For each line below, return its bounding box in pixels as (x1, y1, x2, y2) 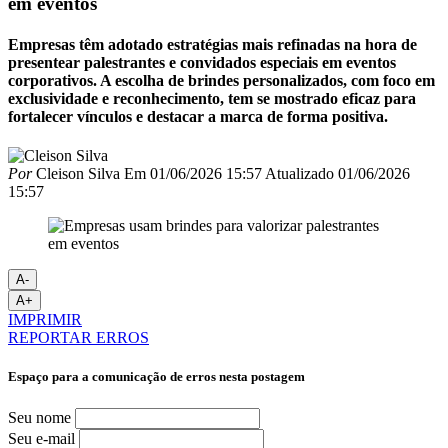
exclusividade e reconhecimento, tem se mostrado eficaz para (8, 89, 416, 107)
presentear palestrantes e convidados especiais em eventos (8, 53, 396, 71)
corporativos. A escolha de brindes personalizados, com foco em (8, 71, 435, 89)
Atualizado (265, 165, 334, 183)
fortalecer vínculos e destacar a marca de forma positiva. (8, 107, 388, 125)
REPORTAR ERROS (8, 329, 149, 347)
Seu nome (8, 408, 71, 426)
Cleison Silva (32, 165, 120, 183)
